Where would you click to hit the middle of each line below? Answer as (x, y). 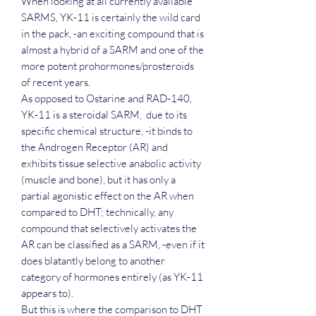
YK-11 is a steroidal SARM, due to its (104, 114)
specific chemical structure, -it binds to (107, 130)
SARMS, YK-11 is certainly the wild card (111, 17)
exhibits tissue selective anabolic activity (111, 163)
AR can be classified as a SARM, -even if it (113, 244)
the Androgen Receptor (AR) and (95, 147)
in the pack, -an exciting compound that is (113, 33)
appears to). (47, 293)
